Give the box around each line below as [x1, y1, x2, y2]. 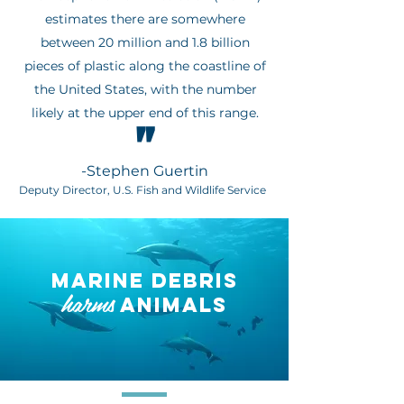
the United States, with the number [33, 81, 257, 97]
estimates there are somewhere [45, 11, 245, 27]
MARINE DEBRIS [50, 268, 238, 293]
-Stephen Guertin [80, 162, 208, 179]
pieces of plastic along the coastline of [24, 58, 266, 74]
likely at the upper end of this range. [32, 105, 259, 121]
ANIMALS [114, 292, 227, 317]
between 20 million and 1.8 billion [41, 34, 250, 50]
